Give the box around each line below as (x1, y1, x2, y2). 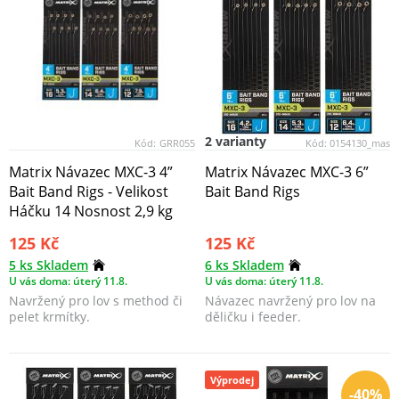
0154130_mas (330, 135, 390, 150)
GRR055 (159, 135, 195, 150)
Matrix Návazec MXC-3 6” (204, 162, 369, 183)
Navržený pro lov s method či (9, 291, 183, 309)
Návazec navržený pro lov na (204, 291, 376, 309)
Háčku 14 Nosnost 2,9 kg (9, 201, 173, 222)
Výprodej (209, 372, 254, 387)
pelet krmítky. (9, 307, 90, 325)
